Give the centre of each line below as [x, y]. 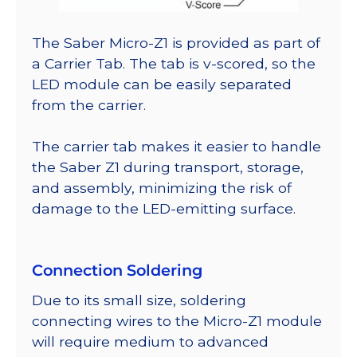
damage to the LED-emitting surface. [164, 209]
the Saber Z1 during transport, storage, [168, 167]
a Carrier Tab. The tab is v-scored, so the [174, 63]
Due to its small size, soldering [139, 300]
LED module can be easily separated [162, 84]
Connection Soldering [117, 271]
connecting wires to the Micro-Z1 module [177, 321]
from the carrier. [89, 104]
